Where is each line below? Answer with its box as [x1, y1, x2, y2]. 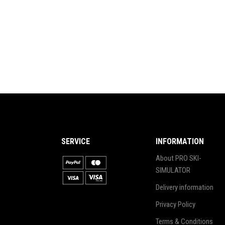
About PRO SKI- [156, 154, 202, 163]
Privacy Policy [156, 200, 196, 209]
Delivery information [156, 183, 214, 192]
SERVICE [61, 137, 90, 146]
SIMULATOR [156, 166, 191, 175]
